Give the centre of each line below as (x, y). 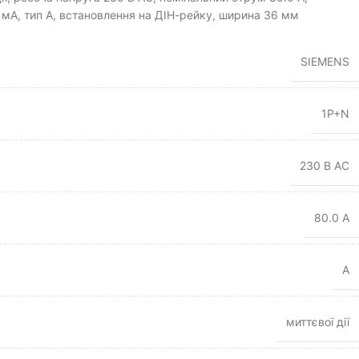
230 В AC (324, 166)
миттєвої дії (317, 322)
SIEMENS (325, 62)
